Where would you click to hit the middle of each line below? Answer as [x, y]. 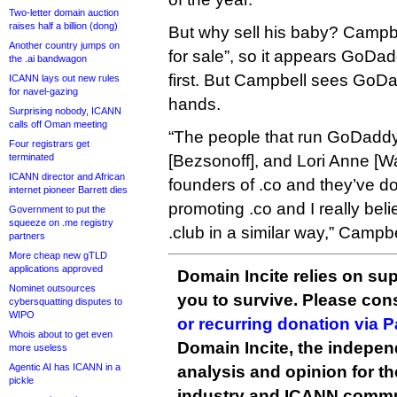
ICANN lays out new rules [64, 78]
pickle [21, 380]
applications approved [56, 269]
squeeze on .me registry [61, 222]
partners [27, 236]
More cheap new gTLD [58, 255]
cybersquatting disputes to [66, 301]
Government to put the [57, 209]
